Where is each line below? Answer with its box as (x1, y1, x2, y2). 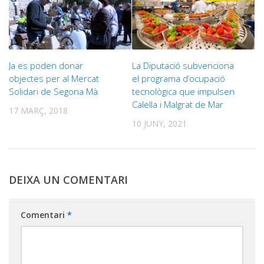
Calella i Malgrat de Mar (132, 98, 223, 110)
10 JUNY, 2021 (132, 117, 187, 129)
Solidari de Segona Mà (9, 85, 98, 97)
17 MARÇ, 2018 (9, 104, 68, 116)
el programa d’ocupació (132, 72, 225, 84)
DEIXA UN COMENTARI (9, 173, 128, 187)
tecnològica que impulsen (132, 85, 235, 97)
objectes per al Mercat (9, 72, 99, 84)
